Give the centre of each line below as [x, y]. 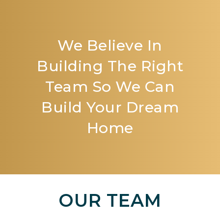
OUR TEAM [110, 200]
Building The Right [110, 66]
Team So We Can [110, 87]
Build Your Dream [110, 107]
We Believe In [110, 45]
